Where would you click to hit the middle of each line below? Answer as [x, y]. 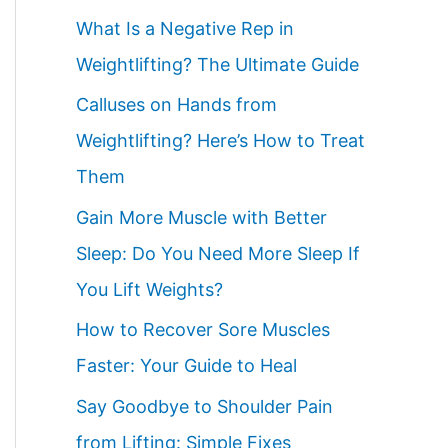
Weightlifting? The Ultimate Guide [217, 64]
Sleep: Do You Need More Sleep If [218, 253]
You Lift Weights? [149, 289]
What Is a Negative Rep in [185, 28]
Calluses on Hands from [176, 105]
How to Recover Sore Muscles [203, 330]
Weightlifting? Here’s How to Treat [220, 141]
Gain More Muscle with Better [201, 217]
